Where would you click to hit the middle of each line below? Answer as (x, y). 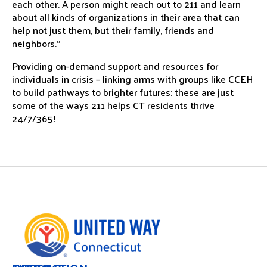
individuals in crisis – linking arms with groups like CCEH (133, 79)
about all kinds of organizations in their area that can (126, 17)
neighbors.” (36, 43)
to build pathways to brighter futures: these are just (123, 92)
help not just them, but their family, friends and (113, 30)
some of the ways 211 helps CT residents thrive (113, 105)
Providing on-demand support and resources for (115, 66)
